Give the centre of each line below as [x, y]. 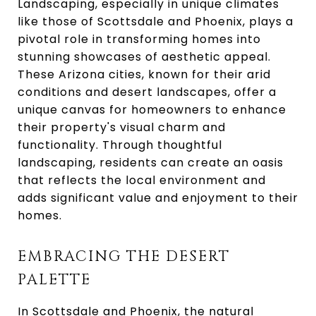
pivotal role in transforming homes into [139, 39]
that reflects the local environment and [142, 180]
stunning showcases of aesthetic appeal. [144, 57]
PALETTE [54, 280]
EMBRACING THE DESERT [124, 257]
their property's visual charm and [122, 127]
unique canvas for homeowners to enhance [152, 110]
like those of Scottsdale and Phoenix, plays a [156, 22]
